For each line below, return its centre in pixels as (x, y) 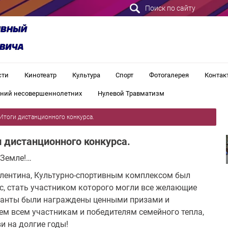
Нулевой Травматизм (131, 94)
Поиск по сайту (169, 8)
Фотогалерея (169, 75)
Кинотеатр (40, 75)
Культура (86, 75)
